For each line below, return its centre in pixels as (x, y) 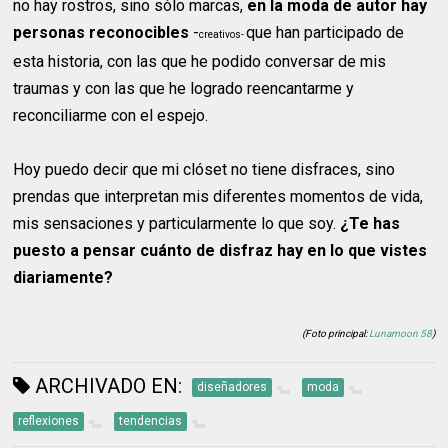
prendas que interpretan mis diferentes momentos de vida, (218, 197)
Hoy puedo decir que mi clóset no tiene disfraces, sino (204, 170)
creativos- (223, 35)
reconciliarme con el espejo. (111, 116)
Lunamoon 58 (400, 334)
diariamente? (63, 278)
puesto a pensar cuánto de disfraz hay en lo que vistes (220, 251)
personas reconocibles (101, 33)
